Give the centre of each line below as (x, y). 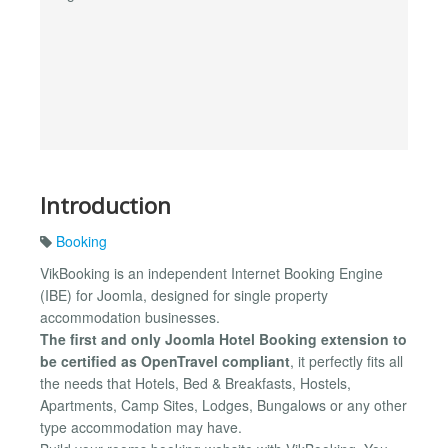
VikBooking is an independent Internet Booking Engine (211, 273)
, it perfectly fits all (346, 361)
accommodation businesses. (130, 317)
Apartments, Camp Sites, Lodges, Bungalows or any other (223, 405)
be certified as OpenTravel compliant (165, 361)
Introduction (105, 205)
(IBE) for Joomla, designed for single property (184, 295)
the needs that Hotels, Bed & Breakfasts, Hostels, (195, 383)
